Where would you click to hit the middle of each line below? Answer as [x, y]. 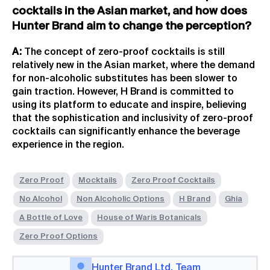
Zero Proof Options [58, 236]
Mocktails [98, 180]
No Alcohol [41, 199]
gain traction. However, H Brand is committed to [123, 92]
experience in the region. [68, 145]
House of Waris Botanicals [149, 218]
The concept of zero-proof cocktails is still [123, 52]
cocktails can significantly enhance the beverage [126, 132]
